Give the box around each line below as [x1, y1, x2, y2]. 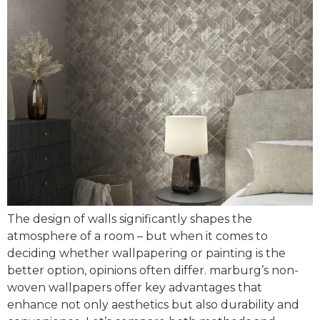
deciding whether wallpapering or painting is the [7, 246, 286, 260]
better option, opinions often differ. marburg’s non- [7, 264, 299, 277]
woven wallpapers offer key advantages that [7, 281, 262, 294]
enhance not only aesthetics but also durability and [7, 298, 299, 311]
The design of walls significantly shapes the [7, 212, 252, 226]
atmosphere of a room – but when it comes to [7, 229, 268, 243]
